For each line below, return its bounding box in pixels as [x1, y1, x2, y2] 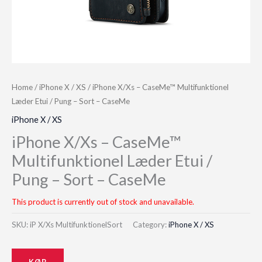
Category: [133, 219, 168, 229]
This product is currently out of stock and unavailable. [12, 196, 194, 206]
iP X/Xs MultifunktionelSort [30, 219, 122, 229]
